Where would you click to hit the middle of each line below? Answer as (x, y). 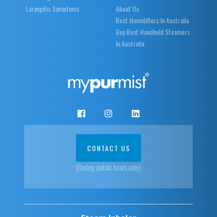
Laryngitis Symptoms (52, 8)
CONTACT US (108, 148)
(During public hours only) (108, 167)
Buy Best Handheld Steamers (153, 31)
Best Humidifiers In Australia (152, 20)
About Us (127, 8)
